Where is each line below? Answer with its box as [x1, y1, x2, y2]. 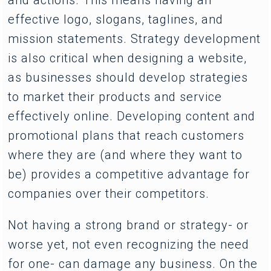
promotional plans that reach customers [8, 128, 245, 143]
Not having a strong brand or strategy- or [8, 217, 249, 232]
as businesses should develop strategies [8, 70, 249, 85]
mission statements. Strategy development [8, 31, 261, 46]
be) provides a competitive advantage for [8, 166, 250, 181]
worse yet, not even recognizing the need [8, 237, 250, 252]
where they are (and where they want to [8, 147, 243, 162]
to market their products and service [8, 89, 223, 104]
